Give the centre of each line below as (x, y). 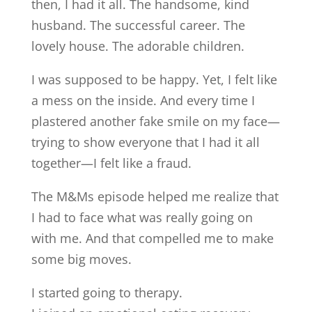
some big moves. (81, 259)
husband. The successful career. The (138, 25)
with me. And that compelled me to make (152, 238)
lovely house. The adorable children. (138, 46)
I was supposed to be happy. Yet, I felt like (154, 79)
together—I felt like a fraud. (111, 163)
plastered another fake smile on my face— (155, 121)
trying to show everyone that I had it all (145, 142)
